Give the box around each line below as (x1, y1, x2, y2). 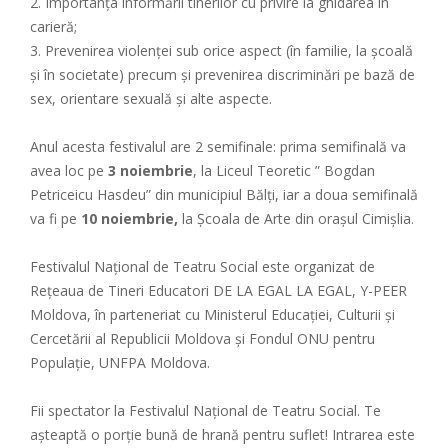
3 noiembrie (108, 160, 193, 180)
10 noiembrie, (77, 208, 178, 228)
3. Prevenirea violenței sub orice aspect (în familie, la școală (30, 40, 413, 60)
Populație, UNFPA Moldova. (30, 352, 210, 372)
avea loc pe (30, 160, 108, 180)
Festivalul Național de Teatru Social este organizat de (30, 256, 375, 276)
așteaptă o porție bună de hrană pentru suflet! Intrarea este (30, 424, 415, 444)
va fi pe (30, 208, 77, 228)
